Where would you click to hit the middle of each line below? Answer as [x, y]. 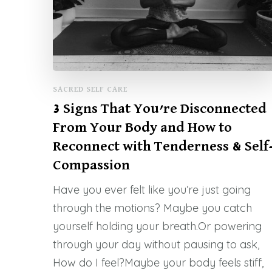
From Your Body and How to [142, 128]
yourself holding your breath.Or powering [157, 226]
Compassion [91, 165]
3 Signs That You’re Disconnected [160, 109]
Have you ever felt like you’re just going [152, 190]
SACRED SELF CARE [90, 90]
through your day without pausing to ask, [156, 245]
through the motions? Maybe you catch [152, 208]
